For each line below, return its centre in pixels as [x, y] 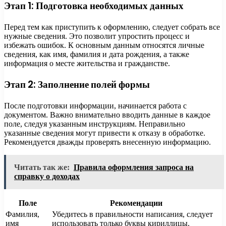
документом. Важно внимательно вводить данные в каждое [107, 115]
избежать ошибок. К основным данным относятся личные [104, 45]
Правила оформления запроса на [134, 167]
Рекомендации [136, 203]
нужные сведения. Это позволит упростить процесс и [97, 36]
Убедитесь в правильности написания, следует [132, 214]
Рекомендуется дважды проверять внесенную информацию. [107, 142]
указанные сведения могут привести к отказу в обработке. [105, 133]
